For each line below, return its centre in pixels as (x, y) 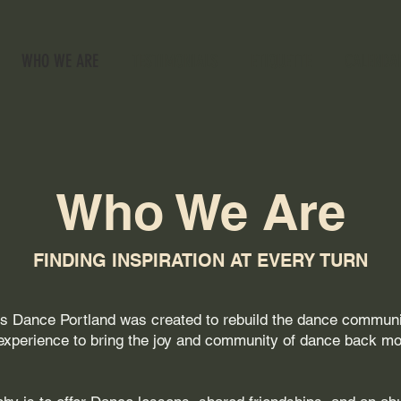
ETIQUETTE (281, 61)
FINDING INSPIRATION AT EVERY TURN (200, 260)
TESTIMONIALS (174, 61)
